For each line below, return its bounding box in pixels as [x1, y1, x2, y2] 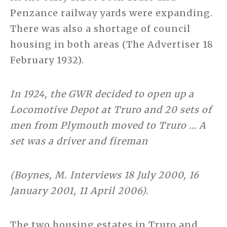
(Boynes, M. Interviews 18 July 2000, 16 [10, 169, 199, 181]
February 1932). [10, 54, 84, 66]
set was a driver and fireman [10, 135, 148, 147]
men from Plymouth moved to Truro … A [10, 119, 206, 131]
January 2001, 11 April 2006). [10, 184, 149, 197]
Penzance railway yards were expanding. [10, 7, 213, 19]
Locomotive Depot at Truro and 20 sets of [10, 103, 212, 116]
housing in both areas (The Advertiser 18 [10, 38, 213, 50]
